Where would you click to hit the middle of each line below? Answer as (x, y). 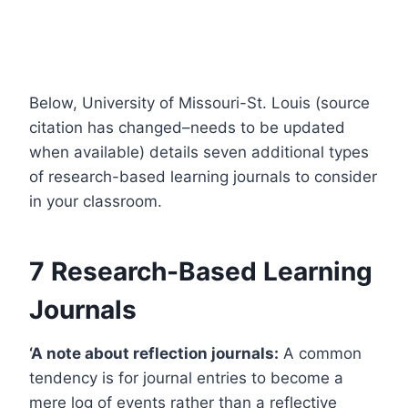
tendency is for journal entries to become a (186, 377)
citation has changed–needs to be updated (187, 127)
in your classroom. (96, 201)
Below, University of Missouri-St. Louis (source (199, 102)
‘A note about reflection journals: (154, 353)
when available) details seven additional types (199, 152)
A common (320, 353)
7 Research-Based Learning (201, 271)
